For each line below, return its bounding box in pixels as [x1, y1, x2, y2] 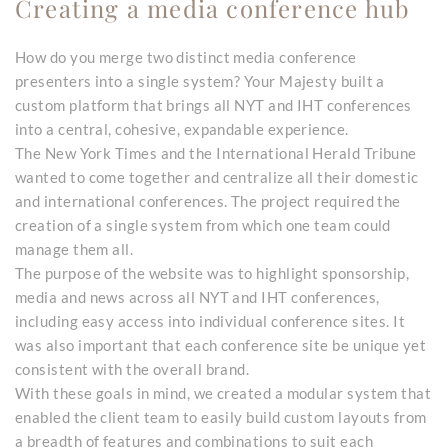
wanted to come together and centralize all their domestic [15, 167, 419, 186]
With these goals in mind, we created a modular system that [15, 383, 432, 402]
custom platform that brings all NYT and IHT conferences [15, 95, 412, 114]
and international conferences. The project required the [15, 191, 401, 210]
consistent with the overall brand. [15, 359, 250, 378]
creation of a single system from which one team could [15, 215, 391, 234]
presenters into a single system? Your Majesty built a [15, 71, 385, 90]
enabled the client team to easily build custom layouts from [15, 407, 427, 426]
